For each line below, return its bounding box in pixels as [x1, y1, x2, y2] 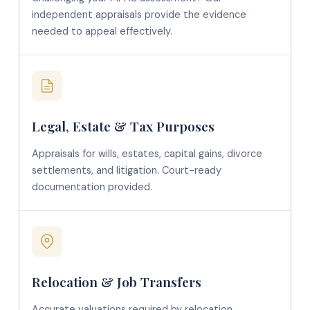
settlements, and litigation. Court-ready [31, 164, 221, 176]
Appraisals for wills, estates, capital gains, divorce [31, 147, 262, 160]
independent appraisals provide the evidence [31, 8, 246, 21]
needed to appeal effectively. [31, 25, 172, 37]
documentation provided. [31, 181, 152, 193]
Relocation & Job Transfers [31, 273, 201, 291]
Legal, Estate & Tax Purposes [31, 117, 215, 135]
